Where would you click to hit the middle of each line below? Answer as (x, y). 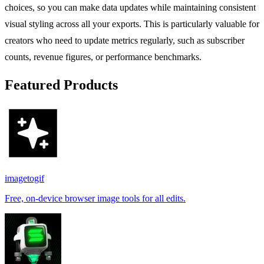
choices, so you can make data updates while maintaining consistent (130, 7)
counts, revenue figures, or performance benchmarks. (103, 57)
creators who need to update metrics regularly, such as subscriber (125, 40)
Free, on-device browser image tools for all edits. (95, 198)
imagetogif (24, 178)
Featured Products (61, 85)
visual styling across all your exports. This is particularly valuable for (132, 24)
